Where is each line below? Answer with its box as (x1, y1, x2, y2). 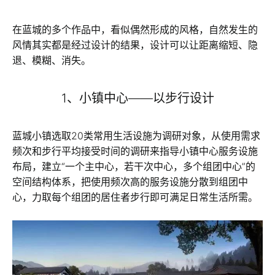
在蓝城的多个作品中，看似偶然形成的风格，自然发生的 (12, 23, 258, 36)
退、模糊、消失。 (12, 53, 91, 66)
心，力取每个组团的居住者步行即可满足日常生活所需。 (12, 190, 258, 203)
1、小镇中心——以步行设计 (61, 90, 214, 106)
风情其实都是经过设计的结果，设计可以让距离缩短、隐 (12, 38, 258, 51)
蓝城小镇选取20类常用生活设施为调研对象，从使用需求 (12, 129, 260, 142)
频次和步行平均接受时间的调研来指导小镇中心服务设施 (12, 144, 258, 157)
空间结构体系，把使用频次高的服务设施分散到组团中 (12, 175, 248, 188)
